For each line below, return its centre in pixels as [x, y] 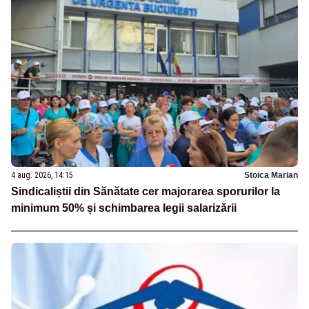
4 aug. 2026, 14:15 [42, 175]
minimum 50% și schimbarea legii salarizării [124, 208]
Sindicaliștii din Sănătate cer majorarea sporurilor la [146, 191]
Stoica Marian [271, 175]
